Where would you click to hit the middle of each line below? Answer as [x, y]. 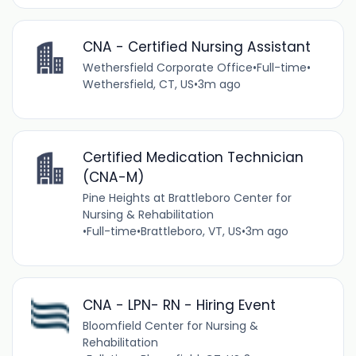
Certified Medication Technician [193, 158]
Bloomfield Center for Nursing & [170, 325]
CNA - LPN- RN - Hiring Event [179, 305]
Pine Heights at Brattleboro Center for [187, 198]
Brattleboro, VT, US [191, 232]
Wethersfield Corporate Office [167, 68]
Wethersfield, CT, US [138, 85]
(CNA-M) [113, 178]
